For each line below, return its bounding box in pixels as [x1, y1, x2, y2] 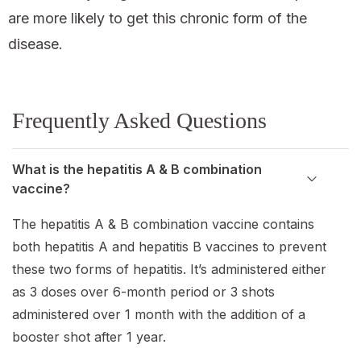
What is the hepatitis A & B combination [12, 161, 262, 178]
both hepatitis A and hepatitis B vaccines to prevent [12, 239, 326, 255]
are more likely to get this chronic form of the [8, 10, 307, 27]
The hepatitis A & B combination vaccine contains [12, 216, 314, 233]
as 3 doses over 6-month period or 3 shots [12, 284, 275, 301]
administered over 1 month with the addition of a [12, 306, 305, 323]
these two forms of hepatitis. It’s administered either [12, 261, 326, 278]
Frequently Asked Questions [12, 108, 267, 134]
